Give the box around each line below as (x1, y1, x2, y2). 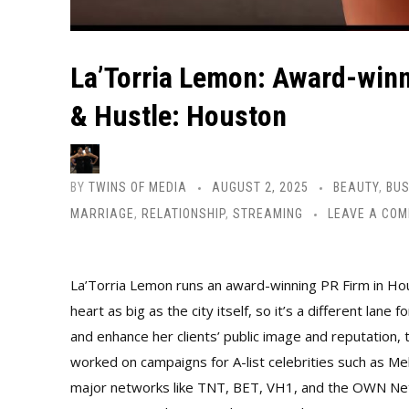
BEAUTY (333, 179, 379, 194)
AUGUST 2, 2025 (212, 179, 309, 194)
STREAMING (233, 205, 303, 221)
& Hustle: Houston (70, 98, 287, 133)
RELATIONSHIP (142, 205, 225, 221)
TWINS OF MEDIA (89, 179, 187, 194)
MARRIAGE (70, 205, 134, 221)
